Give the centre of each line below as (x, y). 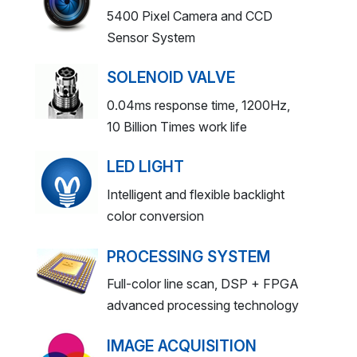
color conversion (155, 216)
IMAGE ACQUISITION (182, 345)
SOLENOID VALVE (171, 78)
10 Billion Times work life (177, 126)
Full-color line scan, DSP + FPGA (203, 284)
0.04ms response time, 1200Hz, (198, 105)
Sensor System (151, 37)
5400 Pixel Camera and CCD (190, 16)
